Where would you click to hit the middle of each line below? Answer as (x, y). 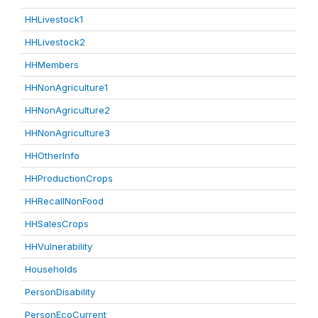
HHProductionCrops (69, 178)
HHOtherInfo (52, 155)
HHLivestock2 (55, 42)
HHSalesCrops (57, 224)
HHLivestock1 (54, 19)
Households (51, 269)
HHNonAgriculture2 (67, 110)
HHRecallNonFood (64, 201)
